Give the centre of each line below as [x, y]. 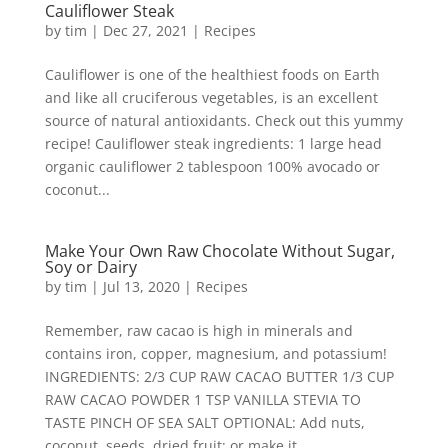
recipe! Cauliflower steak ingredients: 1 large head [213, 143]
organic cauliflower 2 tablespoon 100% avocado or [212, 166]
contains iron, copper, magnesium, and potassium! [215, 353]
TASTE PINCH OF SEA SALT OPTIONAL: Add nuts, [204, 422]
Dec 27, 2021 [145, 30]
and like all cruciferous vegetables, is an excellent [211, 97]
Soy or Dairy [90, 267]
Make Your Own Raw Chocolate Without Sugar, [219, 251]
